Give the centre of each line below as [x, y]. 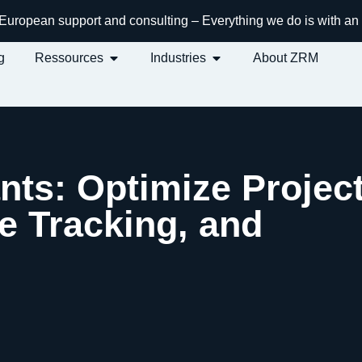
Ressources [69, 57]
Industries [179, 57]
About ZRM [286, 57]
